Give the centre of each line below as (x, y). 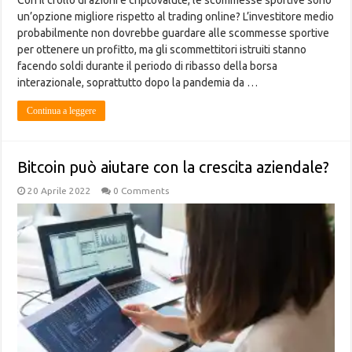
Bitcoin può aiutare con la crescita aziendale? (174, 167)
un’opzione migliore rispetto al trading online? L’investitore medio (176, 17)
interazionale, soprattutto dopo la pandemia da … (138, 83)
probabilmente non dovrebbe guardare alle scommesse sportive (174, 33)
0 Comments (141, 191)
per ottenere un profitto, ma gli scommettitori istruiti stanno (162, 50)
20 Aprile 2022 (60, 191)
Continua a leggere (62, 111)
